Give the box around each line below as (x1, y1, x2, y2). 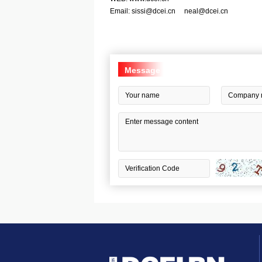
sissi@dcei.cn (132, 7, 176, 15)
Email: (110, 7, 132, 15)
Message (124, 65, 160, 75)
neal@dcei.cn (184, 7, 229, 15)
